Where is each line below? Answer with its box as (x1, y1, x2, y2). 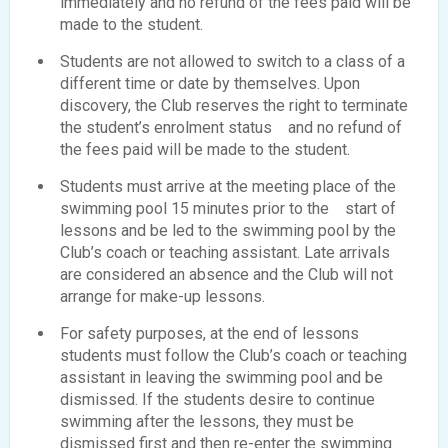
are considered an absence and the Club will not (60, 264, 393, 284)
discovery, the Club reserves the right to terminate (60, 95, 408, 115)
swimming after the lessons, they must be (60, 411, 354, 431)
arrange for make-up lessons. (60, 286, 265, 306)
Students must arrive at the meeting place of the (60, 176, 396, 196)
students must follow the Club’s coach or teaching (60, 345, 407, 365)
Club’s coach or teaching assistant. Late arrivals (60, 242, 390, 262)
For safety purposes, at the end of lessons (60, 323, 359, 343)
